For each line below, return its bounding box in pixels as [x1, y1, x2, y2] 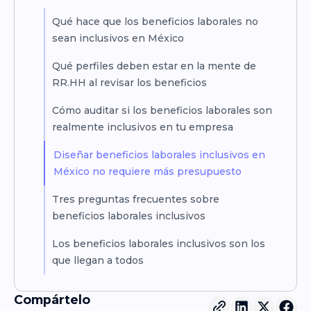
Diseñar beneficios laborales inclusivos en [53, 149, 265, 162]
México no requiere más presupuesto [53, 165, 242, 178]
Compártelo [14, 292, 90, 308]
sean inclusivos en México [51, 32, 184, 45]
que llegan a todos [51, 254, 144, 267]
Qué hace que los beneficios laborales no [51, 15, 258, 28]
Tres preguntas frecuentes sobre [51, 193, 219, 206]
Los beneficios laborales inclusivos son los [51, 237, 265, 251]
